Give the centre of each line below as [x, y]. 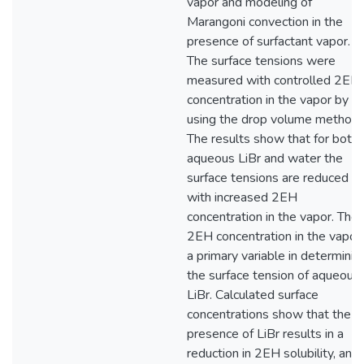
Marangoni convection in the [265, 22]
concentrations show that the [269, 314]
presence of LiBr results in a [265, 334]
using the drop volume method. [274, 119]
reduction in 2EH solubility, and [273, 353]
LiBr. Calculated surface [253, 295]
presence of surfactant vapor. [269, 41]
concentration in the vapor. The [273, 217]
